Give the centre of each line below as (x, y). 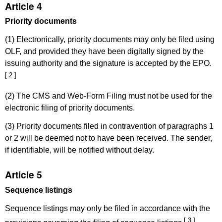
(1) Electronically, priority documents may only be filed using (110, 40)
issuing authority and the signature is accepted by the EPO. (108, 63)
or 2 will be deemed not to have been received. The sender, (109, 138)
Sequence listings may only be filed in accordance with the (108, 208)
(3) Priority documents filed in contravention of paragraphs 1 (109, 126)
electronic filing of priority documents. (70, 108)
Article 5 (24, 175)
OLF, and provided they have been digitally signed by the (104, 52)
